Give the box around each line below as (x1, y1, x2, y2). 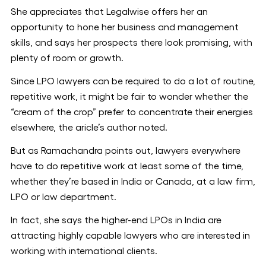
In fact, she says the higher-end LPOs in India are (11, 216, 221, 225)
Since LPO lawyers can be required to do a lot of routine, (11, 77, 255, 86)
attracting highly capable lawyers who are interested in (11, 231, 250, 240)
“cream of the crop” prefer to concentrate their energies (11, 107, 253, 117)
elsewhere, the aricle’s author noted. (11, 123, 167, 132)
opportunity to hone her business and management (11, 23, 239, 32)
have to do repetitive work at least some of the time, (11, 161, 243, 171)
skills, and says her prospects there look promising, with (11, 38, 252, 47)
